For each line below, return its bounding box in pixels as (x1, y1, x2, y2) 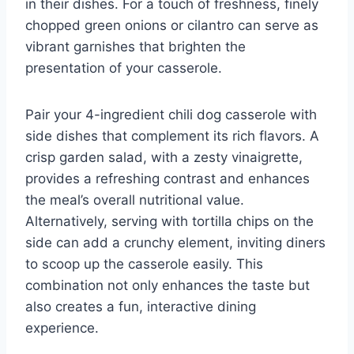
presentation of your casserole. (25, 59, 222, 76)
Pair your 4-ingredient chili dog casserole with (25, 106, 317, 122)
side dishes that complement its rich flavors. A (25, 127, 319, 144)
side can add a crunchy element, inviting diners (25, 234, 326, 250)
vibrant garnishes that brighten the (25, 38, 246, 55)
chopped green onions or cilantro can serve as (25, 17, 318, 33)
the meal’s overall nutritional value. (25, 191, 244, 208)
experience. (25, 319, 99, 336)
